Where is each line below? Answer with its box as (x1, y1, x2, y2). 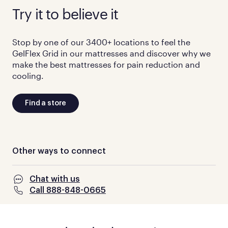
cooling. (12, 71, 44, 81)
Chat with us (30, 175, 80, 184)
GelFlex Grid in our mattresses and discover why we (12, 48, 211, 59)
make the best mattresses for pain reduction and (12, 60, 200, 70)
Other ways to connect (12, 147, 106, 156)
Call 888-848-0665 (30, 186, 106, 195)
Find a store (25, 100, 67, 107)
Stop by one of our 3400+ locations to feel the (12, 37, 190, 47)
